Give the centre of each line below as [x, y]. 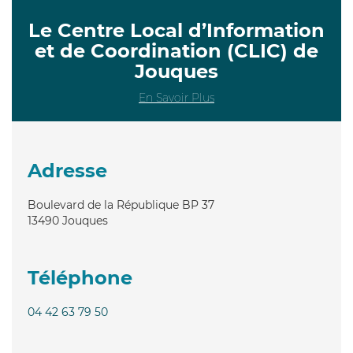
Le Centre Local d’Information [176, 30]
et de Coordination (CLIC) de [176, 50]
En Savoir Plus [176, 97]
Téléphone [80, 277]
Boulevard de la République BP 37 [121, 204]
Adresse [67, 170]
